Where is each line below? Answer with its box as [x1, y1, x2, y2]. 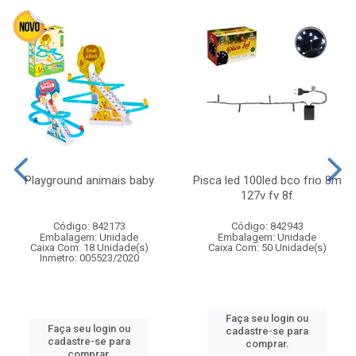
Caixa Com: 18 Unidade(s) [29, 241, 149, 253]
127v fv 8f [241, 188, 293, 203]
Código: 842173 [52, 219, 126, 232]
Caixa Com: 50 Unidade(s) [207, 241, 327, 253]
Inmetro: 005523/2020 [39, 251, 139, 264]
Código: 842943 [230, 219, 304, 232]
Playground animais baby [24, 172, 154, 188]
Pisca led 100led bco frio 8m [192, 172, 342, 188]
